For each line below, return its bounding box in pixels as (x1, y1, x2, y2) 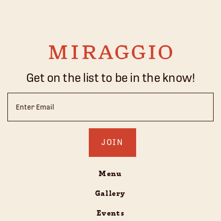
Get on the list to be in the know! (26, 71, 195, 84)
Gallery (95, 189, 126, 198)
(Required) (111, 102, 141, 110)
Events (96, 209, 125, 218)
